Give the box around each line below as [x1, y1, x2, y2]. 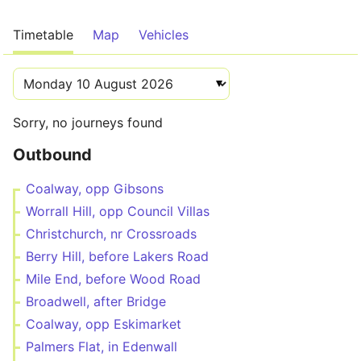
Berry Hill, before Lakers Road [26, 248, 209, 264]
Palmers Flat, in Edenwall [26, 338, 177, 355]
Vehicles [139, 27, 189, 43]
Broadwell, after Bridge [26, 293, 166, 309]
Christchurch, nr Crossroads [26, 226, 197, 242]
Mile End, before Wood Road [26, 271, 201, 287]
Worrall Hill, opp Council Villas [26, 203, 210, 219]
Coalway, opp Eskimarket [26, 316, 181, 332]
